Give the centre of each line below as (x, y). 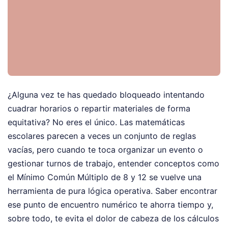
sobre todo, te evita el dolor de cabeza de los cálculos (113, 219)
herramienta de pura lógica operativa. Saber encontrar (112, 191)
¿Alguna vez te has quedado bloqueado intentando (106, 95)
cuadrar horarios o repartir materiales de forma (99, 109)
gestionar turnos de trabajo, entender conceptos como (113, 164)
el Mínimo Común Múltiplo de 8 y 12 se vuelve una (105, 177)
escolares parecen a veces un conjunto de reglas (102, 136)
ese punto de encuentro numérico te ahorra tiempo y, (110, 205)
